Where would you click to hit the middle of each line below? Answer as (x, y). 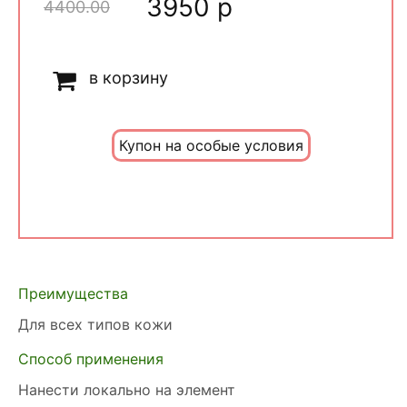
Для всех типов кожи (95, 324)
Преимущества (73, 293)
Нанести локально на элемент (127, 389)
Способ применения (91, 358)
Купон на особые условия (211, 145)
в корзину (129, 77)
